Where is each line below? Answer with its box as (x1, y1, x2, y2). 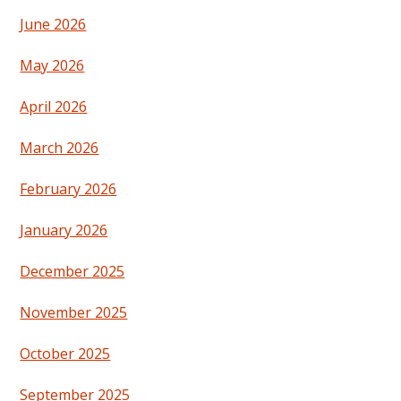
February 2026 (20, 179, 117, 200)
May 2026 (20, 55, 85, 76)
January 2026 (20, 220, 108, 241)
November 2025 (20, 303, 128, 323)
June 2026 (20, 14, 87, 35)
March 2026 (20, 138, 99, 158)
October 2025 (20, 344, 111, 364)
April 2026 (20, 97, 88, 117)
